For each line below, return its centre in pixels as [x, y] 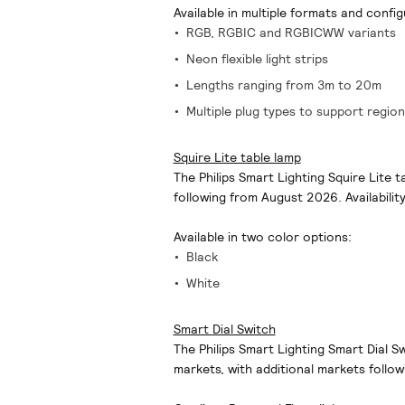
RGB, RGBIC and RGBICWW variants [291, 33]
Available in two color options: [262, 237]
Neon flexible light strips [259, 59]
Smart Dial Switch [224, 329]
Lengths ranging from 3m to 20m [287, 85]
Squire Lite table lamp [237, 157]
